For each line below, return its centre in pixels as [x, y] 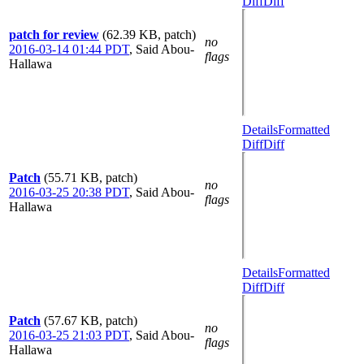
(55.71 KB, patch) [91, 178]
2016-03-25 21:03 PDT [69, 335]
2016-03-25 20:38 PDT [69, 192]
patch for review [54, 35]
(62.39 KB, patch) [149, 35]
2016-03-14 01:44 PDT [69, 49]
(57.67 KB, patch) [91, 321]
